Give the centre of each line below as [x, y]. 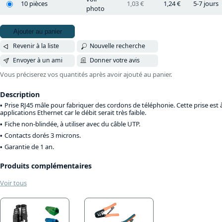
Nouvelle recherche [118, 46]
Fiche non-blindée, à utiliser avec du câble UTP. [72, 124]
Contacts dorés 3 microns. [43, 135]
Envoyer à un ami [37, 60]
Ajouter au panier [37, 31]
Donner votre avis [115, 60]
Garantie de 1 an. [29, 146]
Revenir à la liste [36, 46]
